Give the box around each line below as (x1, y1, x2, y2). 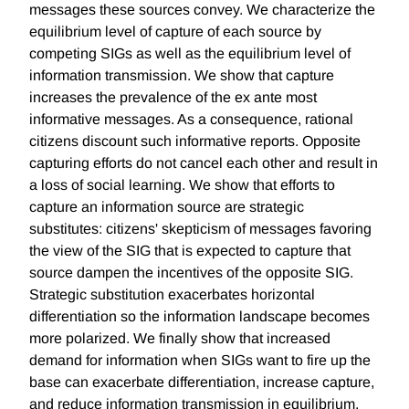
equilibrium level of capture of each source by (29, 24, 321, 40)
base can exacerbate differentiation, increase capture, (29, 374, 374, 391)
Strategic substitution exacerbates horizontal (29, 287, 315, 303)
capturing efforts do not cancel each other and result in (29, 155, 378, 172)
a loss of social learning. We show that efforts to (29, 177, 335, 194)
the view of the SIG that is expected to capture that (29, 243, 351, 259)
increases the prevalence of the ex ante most (29, 89, 317, 106)
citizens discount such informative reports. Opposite (29, 133, 361, 150)
